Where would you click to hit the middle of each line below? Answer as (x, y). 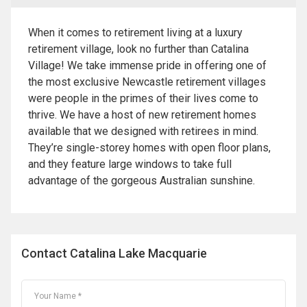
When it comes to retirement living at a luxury (135, 33)
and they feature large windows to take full (130, 164)
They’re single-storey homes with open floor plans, (149, 148)
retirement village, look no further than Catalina (138, 49)
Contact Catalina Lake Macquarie (114, 254)
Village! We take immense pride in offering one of (147, 66)
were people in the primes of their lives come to (143, 99)
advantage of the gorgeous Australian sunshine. (142, 181)
